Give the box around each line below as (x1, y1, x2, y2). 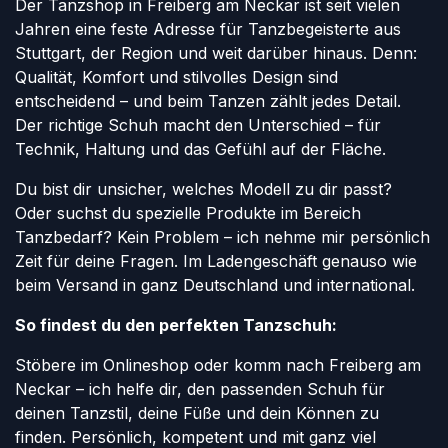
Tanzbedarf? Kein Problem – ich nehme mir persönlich (15, 227, 430, 248)
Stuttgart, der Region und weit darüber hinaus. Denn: (15, 43, 417, 64)
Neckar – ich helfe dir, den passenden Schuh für (15, 379, 385, 400)
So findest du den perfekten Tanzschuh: (15, 315, 337, 336)
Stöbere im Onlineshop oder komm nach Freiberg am (15, 355, 421, 376)
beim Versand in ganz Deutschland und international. (15, 275, 415, 296)
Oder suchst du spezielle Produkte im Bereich (15, 203, 361, 224)
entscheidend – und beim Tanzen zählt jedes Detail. (15, 91, 401, 112)
